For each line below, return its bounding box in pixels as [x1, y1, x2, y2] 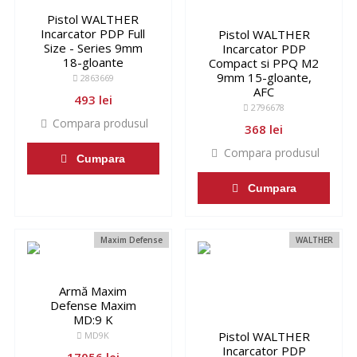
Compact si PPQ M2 [209, 55, 320, 71]
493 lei [73, 92, 112, 108]
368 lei [245, 121, 284, 137]
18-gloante [62, 54, 124, 70]
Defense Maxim [49, 297, 136, 313]
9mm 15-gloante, [216, 69, 312, 85]
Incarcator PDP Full [41, 25, 146, 41]
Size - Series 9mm [43, 40, 143, 56]
